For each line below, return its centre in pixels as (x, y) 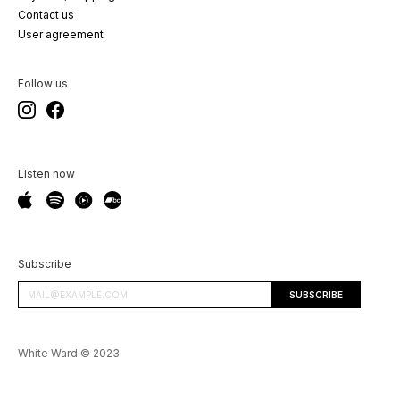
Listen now (46, 174)
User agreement (61, 34)
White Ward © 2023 (69, 353)
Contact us (46, 15)
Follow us (43, 83)
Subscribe (45, 264)
